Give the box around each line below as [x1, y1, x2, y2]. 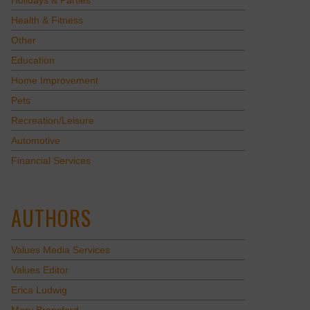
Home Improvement [10, 75, 98, 86]
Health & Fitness [10, 15, 83, 26]
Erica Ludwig [10, 285, 67, 296]
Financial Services [10, 156, 91, 167]
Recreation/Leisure [10, 116, 94, 127]
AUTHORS [10, 202, 91, 234]
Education [10, 55, 55, 66]
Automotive [10, 136, 60, 147]
